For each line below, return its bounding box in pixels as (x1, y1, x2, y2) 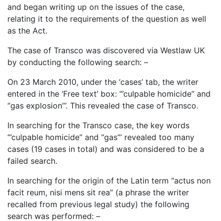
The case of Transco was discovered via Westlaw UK (7, 45, 205, 56)
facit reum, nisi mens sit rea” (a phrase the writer (7, 187, 189, 198)
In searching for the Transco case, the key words (7, 120, 189, 131)
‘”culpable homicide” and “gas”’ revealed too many (7, 132, 194, 143)
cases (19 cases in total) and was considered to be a (7, 144, 204, 154)
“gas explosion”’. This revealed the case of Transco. (7, 101, 198, 111)
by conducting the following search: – (7, 57, 148, 68)
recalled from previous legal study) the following (7, 199, 189, 210)
